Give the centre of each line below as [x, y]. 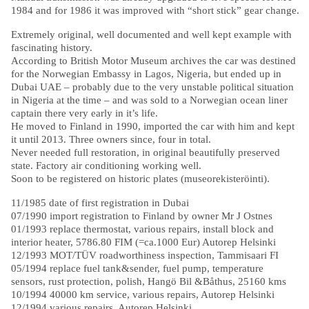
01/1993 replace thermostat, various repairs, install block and [142, 229]
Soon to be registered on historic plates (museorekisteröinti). [140, 179]
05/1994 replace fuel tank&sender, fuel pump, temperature [137, 268]
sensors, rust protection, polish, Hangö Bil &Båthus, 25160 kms [148, 281]
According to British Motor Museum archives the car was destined [153, 61]
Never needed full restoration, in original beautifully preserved [145, 152]
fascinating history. [51, 48]
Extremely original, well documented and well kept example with [151, 34]
